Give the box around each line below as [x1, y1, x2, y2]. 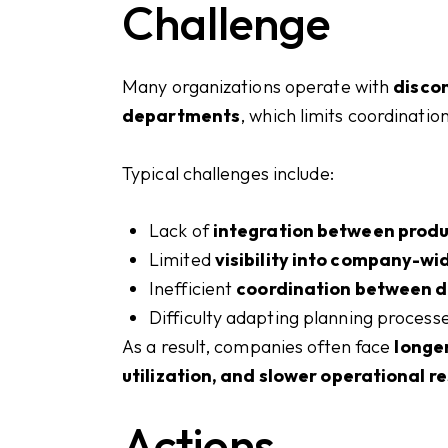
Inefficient [149, 276, 237, 300]
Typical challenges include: [122, 161, 334, 185]
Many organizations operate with [122, 75, 394, 99]
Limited [149, 247, 215, 271]
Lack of [149, 218, 213, 242]
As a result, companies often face [122, 334, 395, 358]
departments [122, 104, 241, 128]
